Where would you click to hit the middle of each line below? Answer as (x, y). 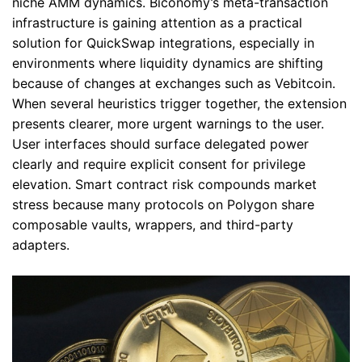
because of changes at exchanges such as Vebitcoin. (174, 83)
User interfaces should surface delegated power (160, 143)
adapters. (41, 244)
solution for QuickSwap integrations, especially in (163, 42)
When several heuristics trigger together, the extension (179, 103)
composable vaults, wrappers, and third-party (153, 224)
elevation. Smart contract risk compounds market (164, 184)
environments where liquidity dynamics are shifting (168, 63)
